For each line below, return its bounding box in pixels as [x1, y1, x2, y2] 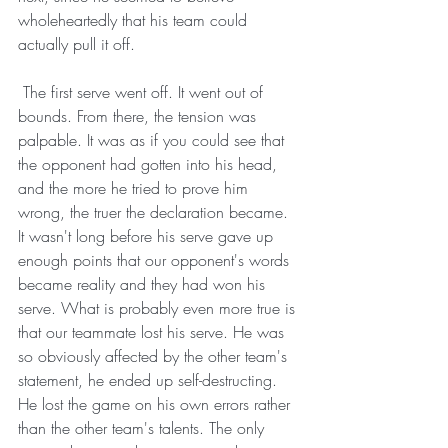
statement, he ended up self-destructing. [18, 368, 282, 391]
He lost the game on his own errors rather [18, 392, 295, 415]
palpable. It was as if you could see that [18, 128, 289, 151]
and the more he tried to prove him [18, 176, 253, 199]
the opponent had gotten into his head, [18, 152, 282, 175]
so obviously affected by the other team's [18, 344, 292, 367]
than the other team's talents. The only [18, 416, 269, 439]
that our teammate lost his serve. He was [18, 320, 289, 343]
